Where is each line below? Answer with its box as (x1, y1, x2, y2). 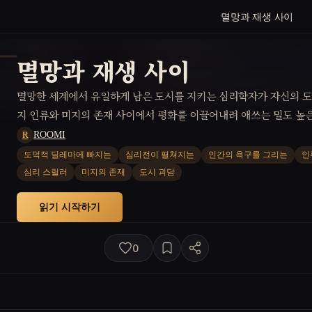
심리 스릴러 (24, 167, 68, 177)
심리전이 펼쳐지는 (125, 150, 194, 159)
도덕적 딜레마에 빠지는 (24, 150, 111, 159)
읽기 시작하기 (39, 201, 100, 212)
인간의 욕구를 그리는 (208, 150, 288, 159)
